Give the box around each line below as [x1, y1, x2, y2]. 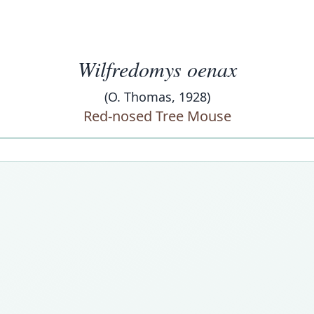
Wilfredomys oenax [77, 55, 237, 83]
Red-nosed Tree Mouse [83, 107, 231, 125]
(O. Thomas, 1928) [104, 88, 210, 105]
